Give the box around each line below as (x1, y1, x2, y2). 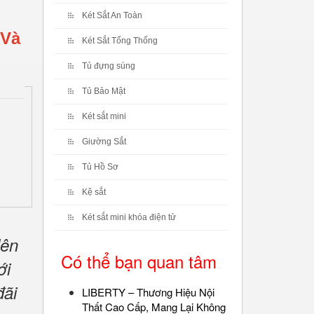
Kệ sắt (82, 187, 106, 197)
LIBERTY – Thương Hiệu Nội (82, 285, 214, 299)
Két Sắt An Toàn (82, 11, 142, 20)
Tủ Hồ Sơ (82, 162, 118, 172)
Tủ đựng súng (82, 61, 135, 71)
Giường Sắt (82, 137, 126, 146)
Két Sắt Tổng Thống (82, 36, 158, 46)
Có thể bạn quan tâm (61, 249, 217, 273)
